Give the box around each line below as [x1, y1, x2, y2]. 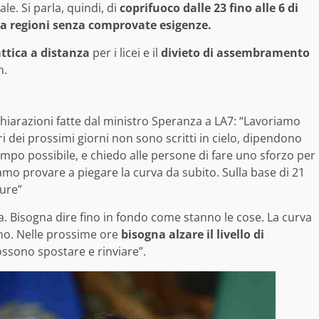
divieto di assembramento [161, 45, 310, 61]
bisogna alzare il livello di [118, 226, 264, 243]
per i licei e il [90, 45, 161, 61]
